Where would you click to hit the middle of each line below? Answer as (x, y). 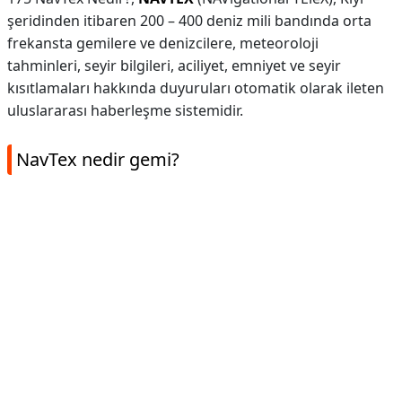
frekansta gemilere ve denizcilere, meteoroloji (163, 43)
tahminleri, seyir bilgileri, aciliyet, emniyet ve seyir (174, 66)
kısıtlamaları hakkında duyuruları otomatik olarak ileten (196, 88)
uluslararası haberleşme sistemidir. (125, 110)
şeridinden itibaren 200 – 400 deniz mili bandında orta (189, 21)
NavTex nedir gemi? (98, 159)
